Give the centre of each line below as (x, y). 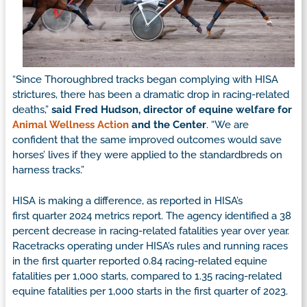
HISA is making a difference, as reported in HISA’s (127, 200)
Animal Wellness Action (71, 125)
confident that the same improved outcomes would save (147, 140)
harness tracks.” (48, 170)
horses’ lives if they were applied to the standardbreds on (147, 155)
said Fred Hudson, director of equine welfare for (172, 110)
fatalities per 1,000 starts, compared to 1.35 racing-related (147, 276)
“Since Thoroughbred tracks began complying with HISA (145, 80)
